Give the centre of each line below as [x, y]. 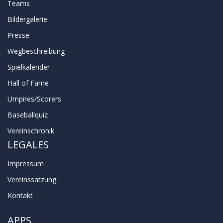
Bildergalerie [27, 19]
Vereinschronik [31, 130]
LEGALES [28, 144]
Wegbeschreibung [36, 51]
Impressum [26, 163]
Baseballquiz [28, 114]
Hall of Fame [28, 83]
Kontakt [20, 195]
